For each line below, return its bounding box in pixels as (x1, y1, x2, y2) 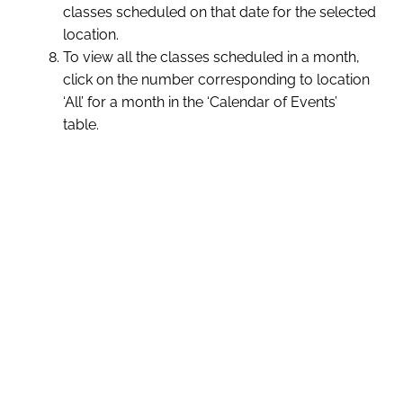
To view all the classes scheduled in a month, (63, 49, 360, 67)
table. (63, 116, 99, 134)
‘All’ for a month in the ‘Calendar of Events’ (63, 94, 337, 112)
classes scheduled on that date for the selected (63, 4, 376, 22)
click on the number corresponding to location (63, 71, 370, 89)
